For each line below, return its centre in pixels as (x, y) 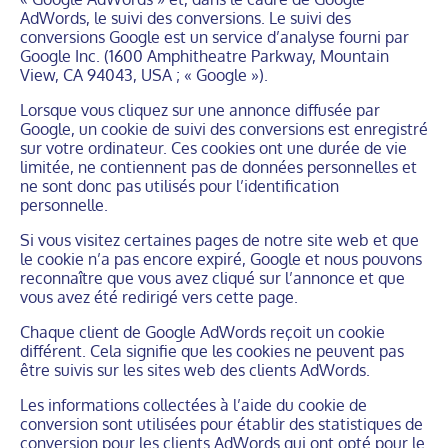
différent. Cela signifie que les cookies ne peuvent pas (212, 351)
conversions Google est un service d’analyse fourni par (214, 37)
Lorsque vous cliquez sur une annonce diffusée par (200, 110)
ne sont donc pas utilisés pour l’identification (179, 186)
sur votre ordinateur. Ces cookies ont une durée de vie (213, 148)
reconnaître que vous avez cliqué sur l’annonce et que (212, 278)
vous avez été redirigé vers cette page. (159, 297)
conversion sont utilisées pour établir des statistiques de (221, 424)
